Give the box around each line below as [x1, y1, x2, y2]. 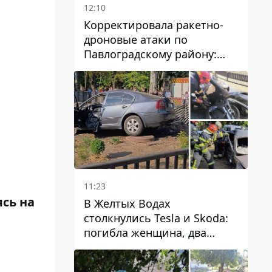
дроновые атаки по [84, 32, 188, 47]
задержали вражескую [84, 61, 205, 76]
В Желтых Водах [84, 195, 171, 211]
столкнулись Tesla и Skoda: [84, 210, 228, 225]
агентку [84, 75, 124, 90]
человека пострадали [84, 239, 199, 254]
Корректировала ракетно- [84, 17, 223, 32]
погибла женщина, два [84, 225, 206, 240]
